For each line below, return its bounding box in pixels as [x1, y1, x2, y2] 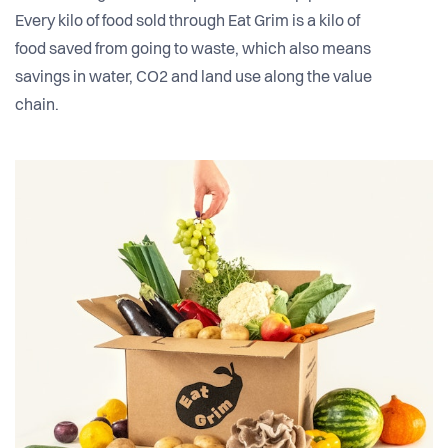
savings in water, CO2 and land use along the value [15, 70, 372, 87]
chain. [15, 98, 59, 115]
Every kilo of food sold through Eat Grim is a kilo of [15, 14, 360, 31]
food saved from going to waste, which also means [15, 42, 371, 59]
